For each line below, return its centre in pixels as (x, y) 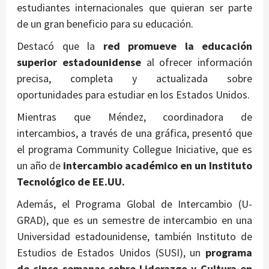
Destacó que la (60, 46)
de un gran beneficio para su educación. (105, 23)
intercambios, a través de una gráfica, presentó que (134, 133)
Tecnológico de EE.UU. (71, 181)
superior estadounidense (79, 62)
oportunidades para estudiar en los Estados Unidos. (133, 94)
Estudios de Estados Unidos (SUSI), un (109, 252)
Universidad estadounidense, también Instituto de (134, 236)
